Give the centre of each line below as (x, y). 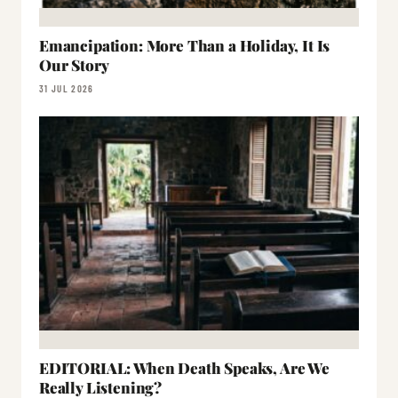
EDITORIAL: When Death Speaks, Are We (184, 368)
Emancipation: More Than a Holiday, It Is (185, 45)
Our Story (74, 65)
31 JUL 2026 (67, 88)
